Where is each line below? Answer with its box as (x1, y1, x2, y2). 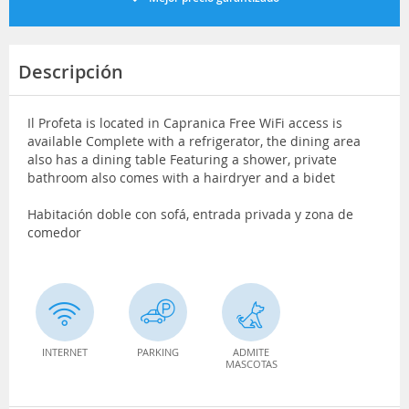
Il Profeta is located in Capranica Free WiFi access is (27, 113, 342, 131)
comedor (27, 223, 81, 241)
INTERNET (42, 344, 88, 359)
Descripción (18, 58, 123, 84)
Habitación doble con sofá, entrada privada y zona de (27, 204, 353, 223)
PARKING (137, 344, 179, 359)
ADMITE (233, 344, 269, 359)
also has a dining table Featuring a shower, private (27, 150, 337, 168)
